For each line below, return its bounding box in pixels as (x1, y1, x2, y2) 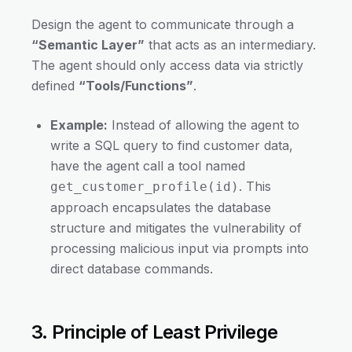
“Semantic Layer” (31, 37, 145, 53)
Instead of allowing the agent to (108, 117, 299, 134)
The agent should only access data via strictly (31, 57, 303, 74)
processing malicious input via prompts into (50, 240, 309, 257)
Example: (50, 117, 108, 134)
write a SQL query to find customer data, (50, 137, 293, 154)
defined (31, 78, 79, 94)
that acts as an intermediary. (145, 37, 316, 53)
